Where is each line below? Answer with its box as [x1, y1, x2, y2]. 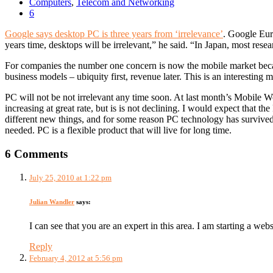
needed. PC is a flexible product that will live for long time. [5, 124, 232, 135]
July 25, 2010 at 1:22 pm [29, 173, 112, 183]
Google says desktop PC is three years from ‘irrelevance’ [5, 28, 223, 39]
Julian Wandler [29, 198, 74, 206]
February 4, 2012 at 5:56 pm [29, 253, 122, 263]
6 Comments [5, 147, 68, 160]
